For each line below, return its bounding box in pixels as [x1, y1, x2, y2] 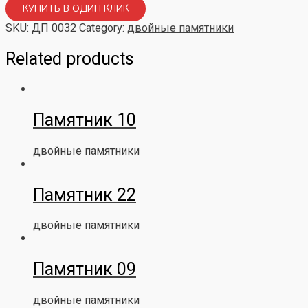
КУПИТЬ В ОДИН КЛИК [23, 1, 129, 15]
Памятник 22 [33, 184, 136, 205]
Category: [79, 21, 127, 34]
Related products [5, 48, 134, 69]
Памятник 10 [33, 110, 136, 131]
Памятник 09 [33, 259, 136, 280]
